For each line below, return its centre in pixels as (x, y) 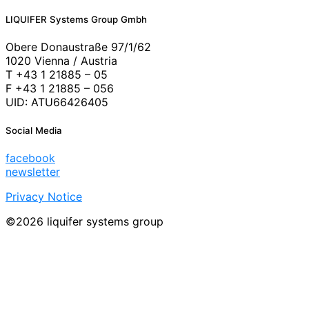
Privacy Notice (44, 196)
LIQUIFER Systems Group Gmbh (76, 20)
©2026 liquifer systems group (84, 221)
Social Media (34, 130)
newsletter (33, 171)
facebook (30, 158)
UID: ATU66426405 (57, 102)
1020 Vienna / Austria (61, 61)
